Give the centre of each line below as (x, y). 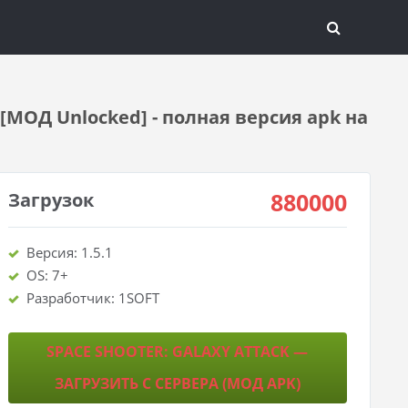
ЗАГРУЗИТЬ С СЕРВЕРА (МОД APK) (177, 383)
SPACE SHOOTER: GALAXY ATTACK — (178, 352)
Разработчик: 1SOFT (92, 298)
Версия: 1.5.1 (69, 252)
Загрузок (51, 200)
